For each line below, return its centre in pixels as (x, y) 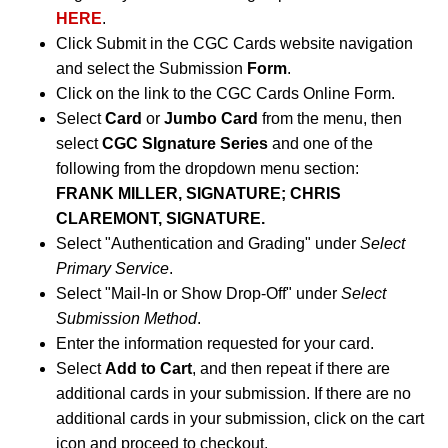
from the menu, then (330, 118)
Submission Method (126, 318)
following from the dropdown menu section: (207, 168)
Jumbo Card (211, 118)
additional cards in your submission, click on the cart (240, 418)
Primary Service (112, 268)
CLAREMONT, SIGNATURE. (160, 218)
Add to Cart (148, 368)
